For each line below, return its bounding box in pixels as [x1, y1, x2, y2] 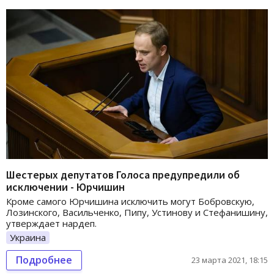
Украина [10, 231, 46, 243]
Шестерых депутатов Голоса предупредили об [6, 167, 240, 182]
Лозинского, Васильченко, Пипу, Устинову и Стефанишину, [6, 206, 268, 218]
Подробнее [16, 253, 72, 267]
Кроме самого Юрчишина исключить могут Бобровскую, [6, 194, 254, 207]
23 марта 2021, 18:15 [191, 254, 268, 266]
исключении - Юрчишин [6, 179, 125, 194]
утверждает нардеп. [6, 217, 97, 229]
